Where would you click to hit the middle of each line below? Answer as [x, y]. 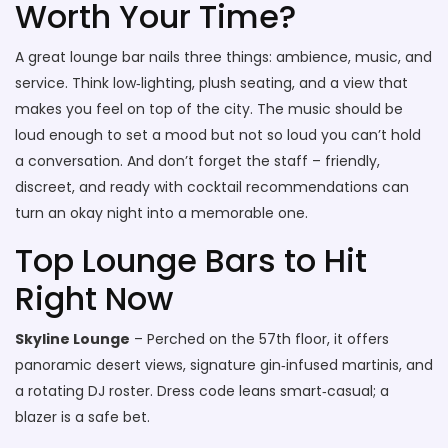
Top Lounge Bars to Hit [191, 260]
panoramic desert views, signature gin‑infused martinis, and [224, 365]
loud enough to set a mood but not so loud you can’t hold [218, 135]
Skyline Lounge [72, 339]
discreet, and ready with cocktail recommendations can [212, 187]
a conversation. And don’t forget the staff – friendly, [197, 161]
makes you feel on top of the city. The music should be [209, 109]
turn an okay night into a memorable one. [161, 213]
